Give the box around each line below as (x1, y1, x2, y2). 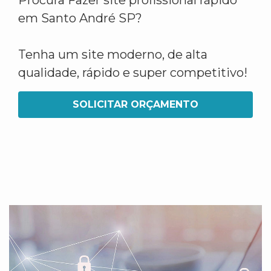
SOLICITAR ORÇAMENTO (73, 99, 198, 110)
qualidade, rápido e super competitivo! (18, 65, 247, 80)
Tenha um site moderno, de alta (18, 47, 207, 62)
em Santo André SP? (18, 11, 142, 25)
